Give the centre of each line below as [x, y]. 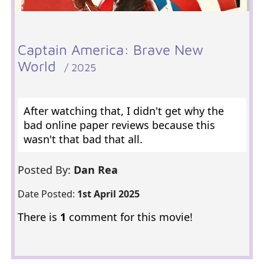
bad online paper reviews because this [119, 125]
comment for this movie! [129, 217]
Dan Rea [97, 170]
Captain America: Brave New [110, 49]
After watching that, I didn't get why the [123, 111]
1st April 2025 [108, 194]
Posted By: [45, 170]
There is [39, 217]
